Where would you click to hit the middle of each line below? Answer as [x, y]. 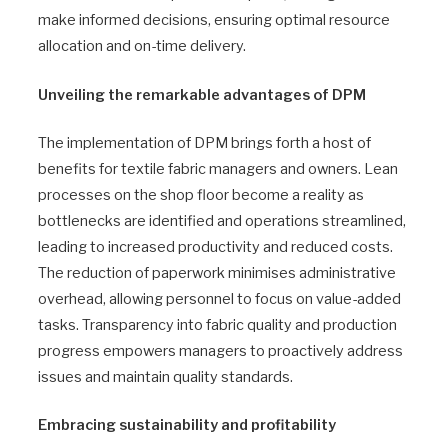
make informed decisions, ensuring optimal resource [214, 20]
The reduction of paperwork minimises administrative [217, 272]
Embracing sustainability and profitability [187, 424]
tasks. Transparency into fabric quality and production [217, 324]
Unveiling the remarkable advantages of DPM [202, 94]
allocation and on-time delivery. [142, 46]
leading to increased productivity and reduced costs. [215, 246]
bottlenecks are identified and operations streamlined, [222, 220]
